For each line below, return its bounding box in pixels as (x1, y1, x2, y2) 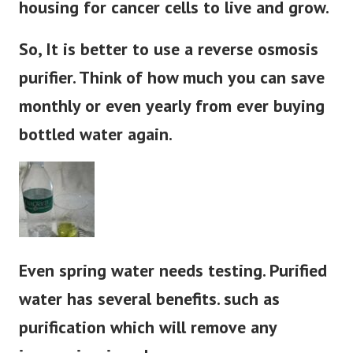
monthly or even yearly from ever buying (19, 95, 325, 117)
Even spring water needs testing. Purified (19, 259, 327, 282)
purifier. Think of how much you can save (19, 66, 325, 89)
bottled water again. (19, 123, 173, 146)
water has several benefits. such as (19, 288, 280, 310)
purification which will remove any (19, 316, 277, 339)
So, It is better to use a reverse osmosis (19, 38, 318, 61)
